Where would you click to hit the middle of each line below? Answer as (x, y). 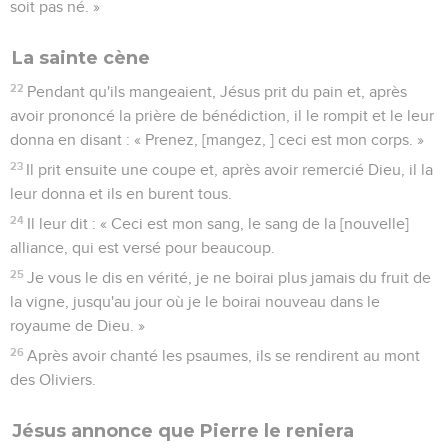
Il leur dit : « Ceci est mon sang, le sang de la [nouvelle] (218, 223)
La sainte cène (81, 57)
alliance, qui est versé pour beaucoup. (142, 247)
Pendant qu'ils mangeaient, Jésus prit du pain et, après (217, 91)
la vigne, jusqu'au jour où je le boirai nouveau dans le (195, 301)
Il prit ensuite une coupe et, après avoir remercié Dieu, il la (230, 169)
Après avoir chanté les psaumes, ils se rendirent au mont (224, 355)
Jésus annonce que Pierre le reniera (183, 430)
